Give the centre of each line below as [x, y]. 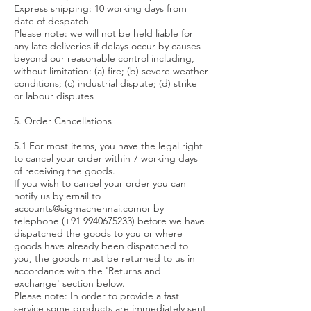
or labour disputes [54, 96]
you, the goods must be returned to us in [104, 258]
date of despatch [51, 21]
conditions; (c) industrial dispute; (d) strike [106, 83]
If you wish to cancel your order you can [100, 183]
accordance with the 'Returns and [87, 271]
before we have [170, 221]
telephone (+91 [49, 221]
